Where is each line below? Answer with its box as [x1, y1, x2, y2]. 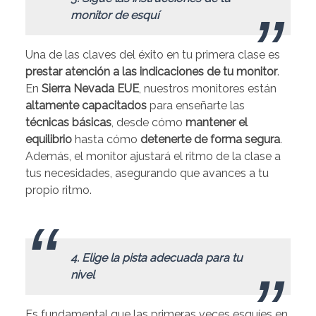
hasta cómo [72, 133, 140, 147]
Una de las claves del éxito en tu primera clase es [25, 48, 280, 62]
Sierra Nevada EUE [42, 82, 139, 96]
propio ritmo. [25, 183, 92, 197]
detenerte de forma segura [140, 133, 280, 147]
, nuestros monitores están [139, 82, 276, 96]
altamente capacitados [25, 99, 147, 113]
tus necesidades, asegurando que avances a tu [25, 166, 269, 181]
